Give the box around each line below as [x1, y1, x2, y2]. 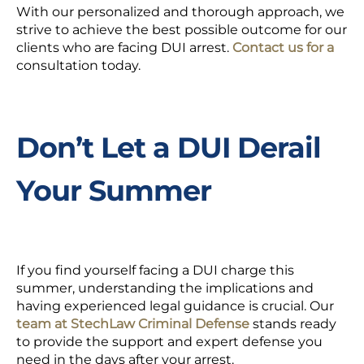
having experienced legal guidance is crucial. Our [16, 298, 334, 314]
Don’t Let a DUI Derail [16, 130, 321, 165]
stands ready [249, 316, 336, 331]
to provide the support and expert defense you [16, 334, 323, 349]
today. [98, 58, 144, 73]
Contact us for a [232, 40, 334, 55]
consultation [16, 58, 98, 73]
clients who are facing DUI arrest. [16, 40, 232, 55]
